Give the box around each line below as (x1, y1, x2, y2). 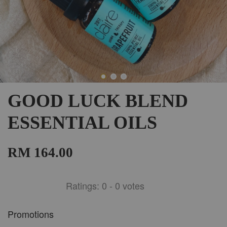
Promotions (8, 207, 54, 220)
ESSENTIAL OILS (8, 112, 157, 133)
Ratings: (66, 178, 102, 192)
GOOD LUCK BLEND (8, 90, 188, 111)
